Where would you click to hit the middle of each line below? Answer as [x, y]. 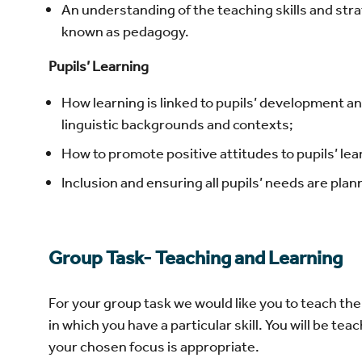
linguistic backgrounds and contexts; [177, 124]
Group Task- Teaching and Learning [196, 258]
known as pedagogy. [126, 31]
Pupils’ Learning [99, 66]
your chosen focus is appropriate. [154, 346]
